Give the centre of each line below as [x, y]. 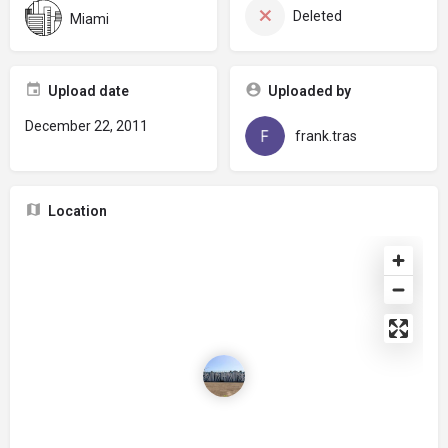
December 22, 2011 [86, 126]
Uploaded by [309, 91]
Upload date [88, 91]
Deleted [317, 16]
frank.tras [325, 136]
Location [77, 211]
